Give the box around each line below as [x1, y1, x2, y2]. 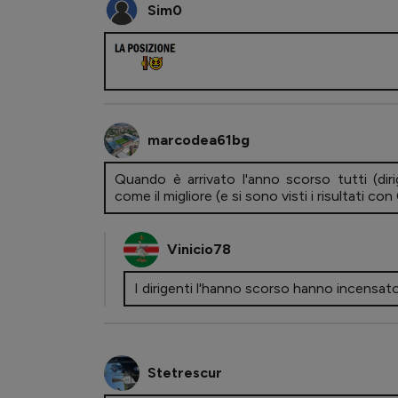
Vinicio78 [167, 241, 231, 259]
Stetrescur [147, 364, 222, 382]
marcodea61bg [147, 131, 250, 149]
